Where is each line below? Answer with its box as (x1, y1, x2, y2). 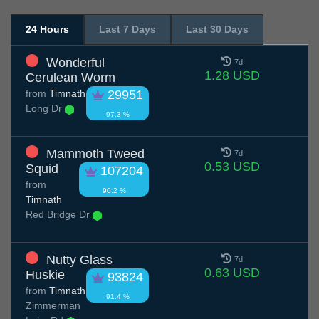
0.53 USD (204, 159, 260, 174)
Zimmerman (26, 300, 80, 312)
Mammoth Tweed (46, 147, 145, 162)
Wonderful (46, 56, 105, 70)
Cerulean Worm (26, 70, 115, 85)
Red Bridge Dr (26, 209, 93, 221)
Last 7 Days (99, 23, 156, 36)
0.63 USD (204, 266, 260, 281)
